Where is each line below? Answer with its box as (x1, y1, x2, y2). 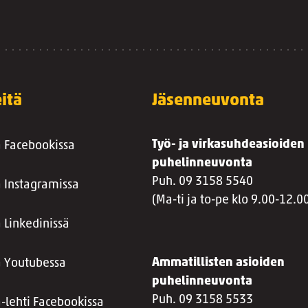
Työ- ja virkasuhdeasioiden (152, 138, 305, 151)
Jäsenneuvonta (152, 93, 265, 109)
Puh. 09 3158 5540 (152, 175, 254, 188)
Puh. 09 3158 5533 (152, 294, 254, 307)
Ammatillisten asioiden (152, 256, 285, 269)
